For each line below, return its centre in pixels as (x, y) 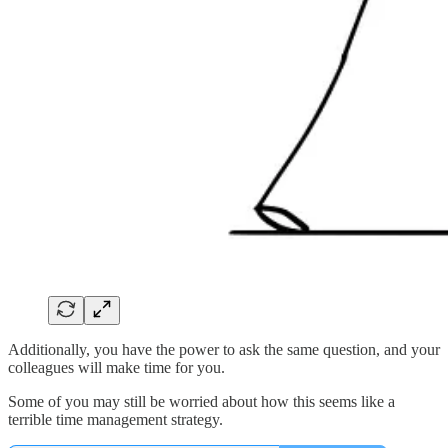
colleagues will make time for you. (116, 367)
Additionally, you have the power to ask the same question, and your (224, 349)
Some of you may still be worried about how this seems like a (201, 401)
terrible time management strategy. (115, 419)
